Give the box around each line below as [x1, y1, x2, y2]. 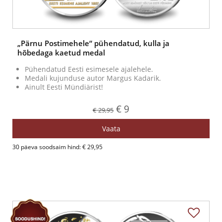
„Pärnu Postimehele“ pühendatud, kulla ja [17, 38, 169, 49]
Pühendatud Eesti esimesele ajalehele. [25, 64, 153, 74]
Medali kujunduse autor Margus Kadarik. [25, 73, 161, 83]
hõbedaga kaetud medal [17, 48, 105, 58]
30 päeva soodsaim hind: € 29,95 [12, 143, 103, 151]
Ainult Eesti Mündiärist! [25, 82, 103, 92]
